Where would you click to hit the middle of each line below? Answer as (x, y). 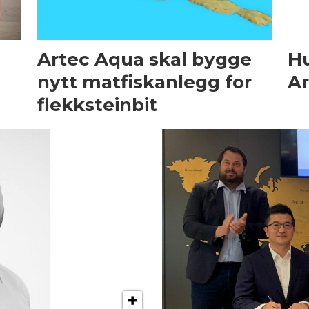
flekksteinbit (97, 104)
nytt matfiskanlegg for (144, 82)
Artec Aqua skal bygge (144, 59)
